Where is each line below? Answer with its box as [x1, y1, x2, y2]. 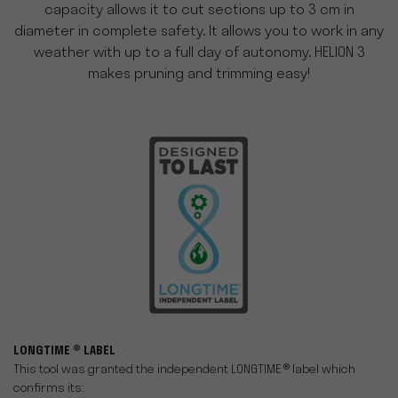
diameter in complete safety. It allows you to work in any [14, 25, 384, 39]
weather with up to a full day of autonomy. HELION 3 [33, 46, 365, 60]
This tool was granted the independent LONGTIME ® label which [13, 363, 355, 377]
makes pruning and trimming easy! [88, 68, 310, 82]
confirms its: [13, 382, 84, 395]
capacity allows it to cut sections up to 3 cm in [44, 4, 354, 18]
